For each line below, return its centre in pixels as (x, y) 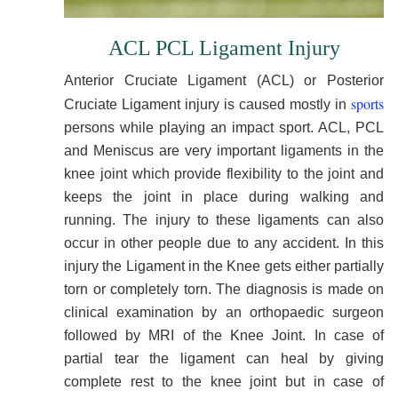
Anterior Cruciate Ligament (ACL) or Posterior (224, 80)
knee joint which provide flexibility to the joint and (224, 174)
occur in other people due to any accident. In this (224, 243)
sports (367, 103)
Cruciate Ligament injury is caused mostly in (207, 104)
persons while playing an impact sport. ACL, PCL (224, 127)
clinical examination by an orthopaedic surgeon (224, 312)
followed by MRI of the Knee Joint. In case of (224, 335)
